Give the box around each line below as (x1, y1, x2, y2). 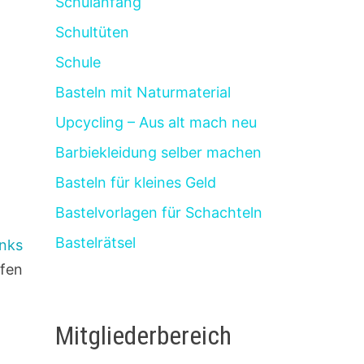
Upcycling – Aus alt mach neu (55, 114, 258, 132)
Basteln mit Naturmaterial (55, 84, 232, 102)
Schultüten (55, 24, 130, 41)
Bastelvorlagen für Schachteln (55, 204, 263, 222)
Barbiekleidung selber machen (55, 144, 262, 162)
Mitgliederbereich (55, 319, 232, 351)
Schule (55, 54, 102, 71)
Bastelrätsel (55, 234, 136, 252)
